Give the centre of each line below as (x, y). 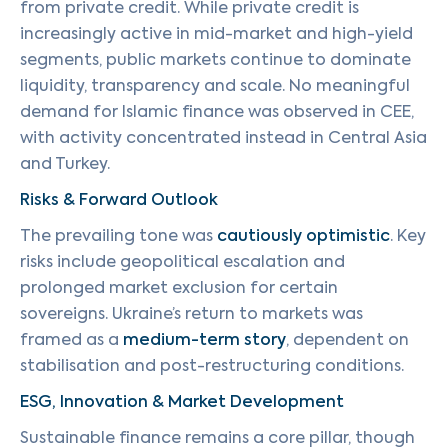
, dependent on (347, 339)
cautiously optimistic (303, 235)
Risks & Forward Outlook (119, 199)
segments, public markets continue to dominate (215, 59)
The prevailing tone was (118, 235)
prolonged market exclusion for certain (179, 287)
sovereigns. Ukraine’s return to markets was (191, 313)
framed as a (71, 339)
